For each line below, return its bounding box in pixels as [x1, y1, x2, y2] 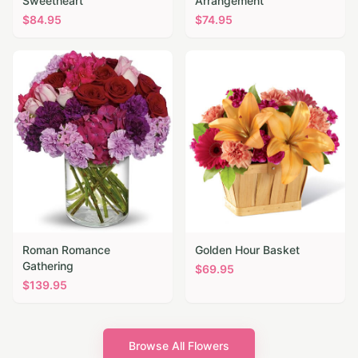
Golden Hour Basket [195, 243, 300, 257]
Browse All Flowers [129, 339, 229, 353]
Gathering [22, 259, 74, 273]
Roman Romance [22, 243, 110, 257]
